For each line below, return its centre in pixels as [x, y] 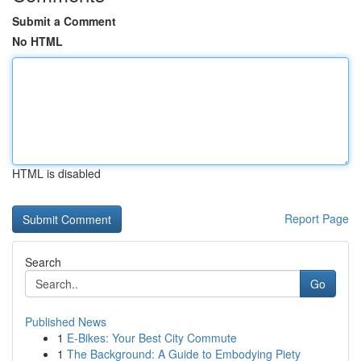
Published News [66, 322]
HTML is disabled [56, 173]
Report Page [317, 218]
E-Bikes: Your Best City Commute [152, 338]
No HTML [37, 41]
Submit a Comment [64, 21]
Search [43, 262]
